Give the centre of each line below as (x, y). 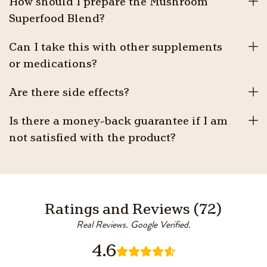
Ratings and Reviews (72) (133, 209)
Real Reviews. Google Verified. (133, 225)
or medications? (53, 63)
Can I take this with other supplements (116, 46)
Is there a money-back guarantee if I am (118, 120)
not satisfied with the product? (92, 137)
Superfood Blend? (57, 18)
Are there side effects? (69, 92)
